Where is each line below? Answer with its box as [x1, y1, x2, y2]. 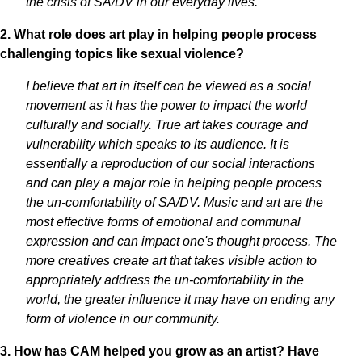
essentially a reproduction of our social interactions [26, 157, 315, 170]
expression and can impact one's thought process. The [26, 234, 337, 248]
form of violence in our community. [26, 312, 220, 326]
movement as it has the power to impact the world [26, 99, 307, 112]
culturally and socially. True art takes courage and [26, 118, 308, 132]
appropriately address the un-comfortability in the [26, 273, 304, 287]
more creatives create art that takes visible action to [26, 254, 317, 267]
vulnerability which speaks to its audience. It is [26, 137, 289, 151]
